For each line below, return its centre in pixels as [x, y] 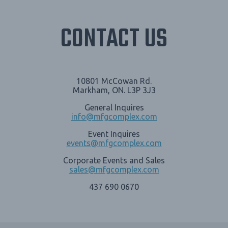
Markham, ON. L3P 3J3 [114, 90]
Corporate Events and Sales [114, 161]
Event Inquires [114, 134]
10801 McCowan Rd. [114, 81]
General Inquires [114, 108]
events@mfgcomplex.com [114, 143]
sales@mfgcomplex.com [114, 170]
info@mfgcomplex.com [114, 117]
